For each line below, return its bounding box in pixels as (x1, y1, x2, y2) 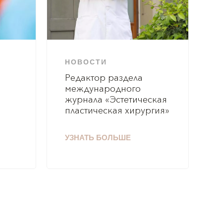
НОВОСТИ (65, 59, 108, 66)
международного (65, 83, 141, 96)
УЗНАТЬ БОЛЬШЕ (65, 135, 131, 143)
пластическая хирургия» (65, 105, 170, 117)
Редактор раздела (65, 72, 143, 85)
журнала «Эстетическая (65, 94, 167, 107)
